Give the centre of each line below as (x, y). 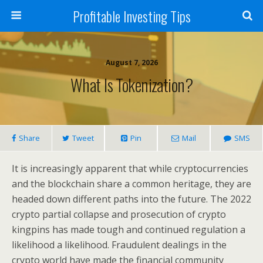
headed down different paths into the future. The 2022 (131, 199)
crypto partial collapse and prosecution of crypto (119, 214)
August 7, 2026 (131, 63)
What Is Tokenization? (131, 85)
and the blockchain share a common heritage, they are (131, 184)
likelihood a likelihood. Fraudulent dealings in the (119, 245)
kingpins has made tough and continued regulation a (129, 230)
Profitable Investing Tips (131, 16)
